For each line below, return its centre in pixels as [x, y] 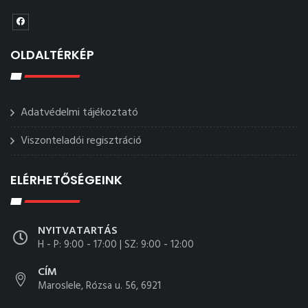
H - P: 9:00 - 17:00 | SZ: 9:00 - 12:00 [116, 245]
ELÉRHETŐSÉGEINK [66, 180]
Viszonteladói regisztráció [81, 141]
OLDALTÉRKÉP [52, 55]
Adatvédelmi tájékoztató [79, 113]
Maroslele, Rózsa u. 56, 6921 [99, 286]
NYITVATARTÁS [78, 231]
